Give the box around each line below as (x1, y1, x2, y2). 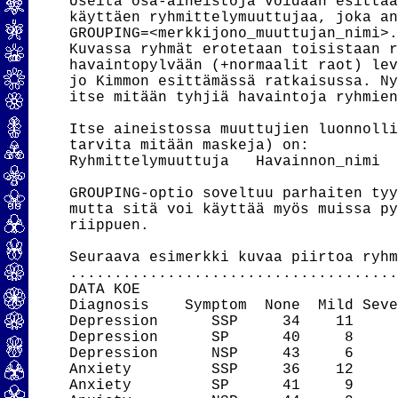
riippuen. (69, 218, 150, 234)
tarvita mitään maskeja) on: (69, 138, 310, 154)
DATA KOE (69, 282, 141, 298)
